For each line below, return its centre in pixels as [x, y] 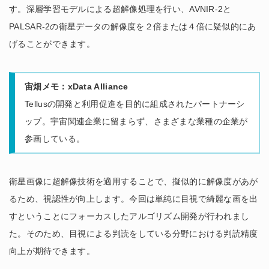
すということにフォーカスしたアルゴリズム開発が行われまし [129, 216]
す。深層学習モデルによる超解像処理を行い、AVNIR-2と [120, 9]
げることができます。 [52, 44]
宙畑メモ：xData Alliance [77, 87]
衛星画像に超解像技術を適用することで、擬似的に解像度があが [134, 181]
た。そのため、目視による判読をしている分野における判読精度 [134, 233]
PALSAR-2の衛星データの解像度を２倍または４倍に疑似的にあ [133, 27]
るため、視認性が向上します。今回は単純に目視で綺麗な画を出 [134, 198]
